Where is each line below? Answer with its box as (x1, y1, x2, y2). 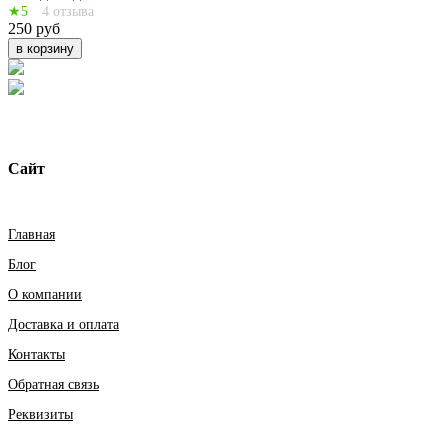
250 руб (8, 19, 60, 37)
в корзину (16, 40, 74, 56)
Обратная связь (8, 377, 99, 393)
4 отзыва (42, 3, 94, 19)
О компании (8, 287, 82, 303)
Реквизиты (8, 407, 73, 423)
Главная (8, 227, 55, 243)
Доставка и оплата (8, 317, 119, 333)
